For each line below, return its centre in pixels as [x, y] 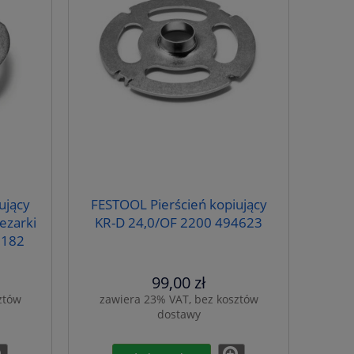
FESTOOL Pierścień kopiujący [179, 205]
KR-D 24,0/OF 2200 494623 [179, 223]
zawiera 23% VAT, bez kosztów [179, 299]
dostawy [179, 314]
